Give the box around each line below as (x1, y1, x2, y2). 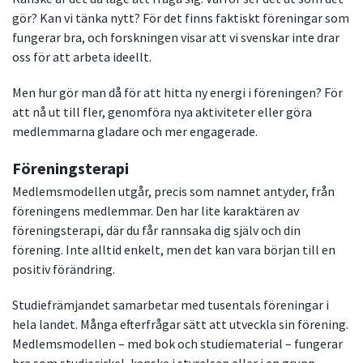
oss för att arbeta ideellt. (12, 49, 152, 66)
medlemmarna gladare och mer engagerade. (12, 123, 258, 140)
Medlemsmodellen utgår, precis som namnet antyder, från (12, 183, 335, 200)
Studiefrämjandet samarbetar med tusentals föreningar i (12, 297, 329, 314)
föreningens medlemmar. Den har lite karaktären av (12, 203, 299, 220)
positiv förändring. (12, 261, 115, 278)
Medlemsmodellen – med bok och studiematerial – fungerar (12, 335, 343, 352)
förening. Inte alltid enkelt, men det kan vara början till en (12, 241, 335, 258)
